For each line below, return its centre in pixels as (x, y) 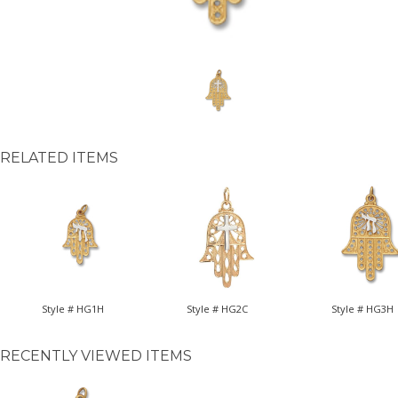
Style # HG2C (218, 308)
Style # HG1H (72, 308)
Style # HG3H (363, 308)
